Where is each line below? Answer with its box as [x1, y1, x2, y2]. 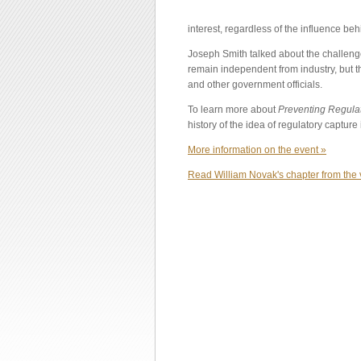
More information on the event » [188, 144, 326, 156]
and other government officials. [188, 79, 322, 91]
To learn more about [188, 104, 278, 116]
